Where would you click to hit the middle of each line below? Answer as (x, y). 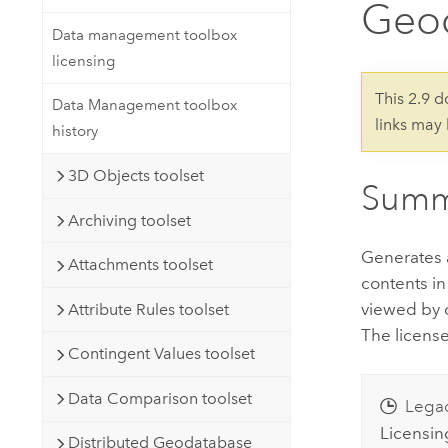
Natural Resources (320, 17)
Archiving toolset (129, 220)
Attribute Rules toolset (148, 309)
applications (176, 57)
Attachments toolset (140, 265)
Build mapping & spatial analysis (241, 31)
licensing (83, 60)
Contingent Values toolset (161, 354)
